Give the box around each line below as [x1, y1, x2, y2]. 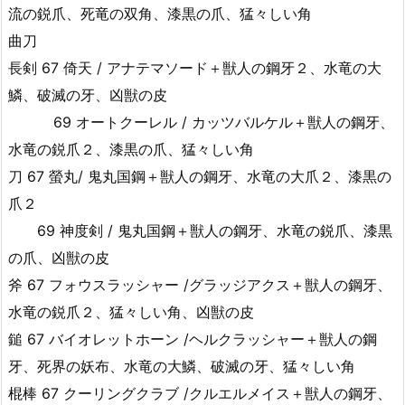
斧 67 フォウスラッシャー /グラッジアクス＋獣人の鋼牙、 [8, 276, 391, 294]
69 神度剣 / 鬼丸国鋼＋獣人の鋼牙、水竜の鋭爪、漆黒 [8, 221, 392, 240]
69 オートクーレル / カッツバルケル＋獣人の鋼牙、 [8, 113, 394, 131]
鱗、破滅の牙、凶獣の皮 [8, 86, 167, 104]
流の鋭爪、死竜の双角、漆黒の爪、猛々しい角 [8, 5, 312, 23]
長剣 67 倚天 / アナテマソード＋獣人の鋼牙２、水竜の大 [8, 59, 381, 77]
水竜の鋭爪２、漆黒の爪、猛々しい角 [8, 140, 254, 158]
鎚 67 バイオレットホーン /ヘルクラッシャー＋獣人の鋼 [8, 330, 377, 348]
